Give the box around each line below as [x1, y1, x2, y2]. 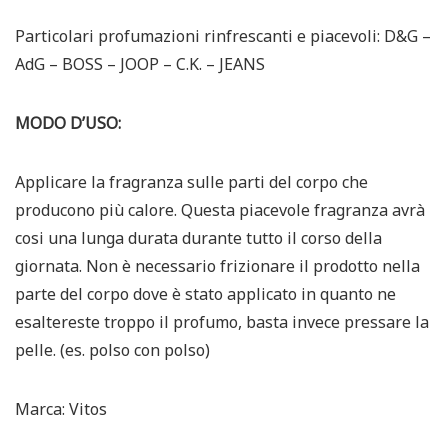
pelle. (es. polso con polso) [15, 339, 210, 361]
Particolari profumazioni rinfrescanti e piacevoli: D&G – [15, 25, 431, 47]
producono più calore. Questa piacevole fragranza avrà [15, 199, 425, 221]
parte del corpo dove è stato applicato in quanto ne [15, 283, 396, 305]
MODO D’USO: [15, 112, 121, 134]
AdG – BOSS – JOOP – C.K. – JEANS [15, 53, 265, 75]
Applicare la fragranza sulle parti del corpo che [15, 171, 368, 193]
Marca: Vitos [15, 398, 107, 420]
